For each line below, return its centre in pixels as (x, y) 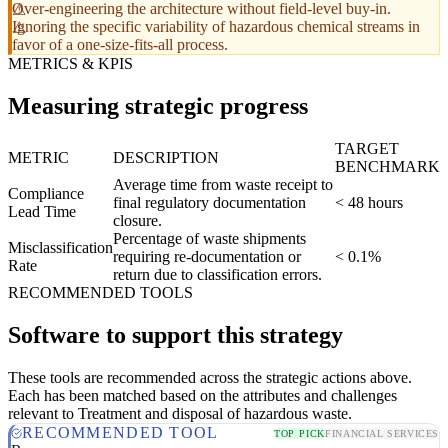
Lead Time (42, 212)
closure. (137, 221)
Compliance (46, 194)
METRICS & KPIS (70, 64)
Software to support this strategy (175, 335)
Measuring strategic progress (158, 106)
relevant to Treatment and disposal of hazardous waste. (180, 413)
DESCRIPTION (166, 158)
